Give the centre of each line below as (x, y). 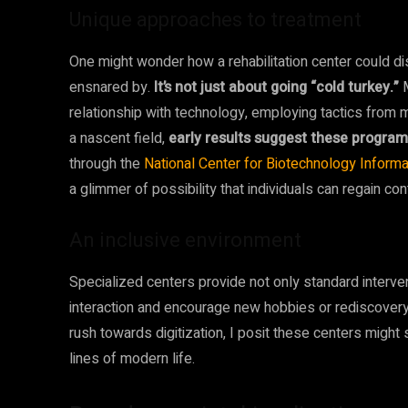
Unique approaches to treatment (215, 20)
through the (107, 164)
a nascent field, (119, 138)
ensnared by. (112, 87)
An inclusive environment (185, 240)
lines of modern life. (132, 359)
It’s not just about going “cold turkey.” (276, 87)
